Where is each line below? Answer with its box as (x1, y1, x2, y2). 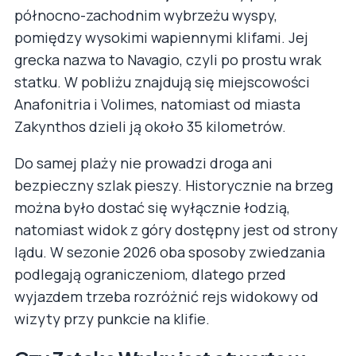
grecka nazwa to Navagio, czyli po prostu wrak (14, 50, 321, 70)
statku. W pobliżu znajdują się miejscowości (14, 72, 310, 92)
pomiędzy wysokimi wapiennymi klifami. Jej (14, 28, 308, 48)
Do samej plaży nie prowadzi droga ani (14, 153, 273, 173)
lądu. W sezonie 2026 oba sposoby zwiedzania (14, 242, 325, 262)
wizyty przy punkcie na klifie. (14, 309, 210, 329)
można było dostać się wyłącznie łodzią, (14, 198, 290, 218)
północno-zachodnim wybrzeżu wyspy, (14, 6, 277, 25)
